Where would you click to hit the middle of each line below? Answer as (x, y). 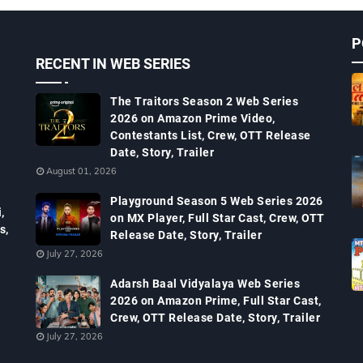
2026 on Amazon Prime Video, (193, 118)
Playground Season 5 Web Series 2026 (217, 201)
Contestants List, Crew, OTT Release (211, 135)
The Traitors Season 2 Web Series (204, 101)
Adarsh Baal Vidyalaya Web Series (205, 284)
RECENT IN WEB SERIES (113, 64)
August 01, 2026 (81, 171)
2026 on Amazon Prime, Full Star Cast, (216, 301)
